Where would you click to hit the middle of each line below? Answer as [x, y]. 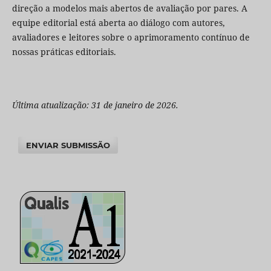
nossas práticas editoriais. [64, 52]
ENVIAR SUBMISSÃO [68, 145]
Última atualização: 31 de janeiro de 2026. [95, 105]
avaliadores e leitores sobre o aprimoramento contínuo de [131, 38]
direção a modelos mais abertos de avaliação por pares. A [129, 8]
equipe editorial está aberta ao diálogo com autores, [118, 23]
